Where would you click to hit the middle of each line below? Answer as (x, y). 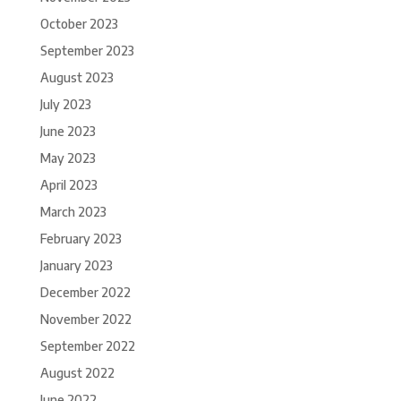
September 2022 (87, 346)
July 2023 (65, 105)
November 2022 (85, 320)
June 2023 (68, 132)
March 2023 (73, 212)
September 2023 (87, 51)
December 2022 (85, 293)
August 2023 (77, 78)
